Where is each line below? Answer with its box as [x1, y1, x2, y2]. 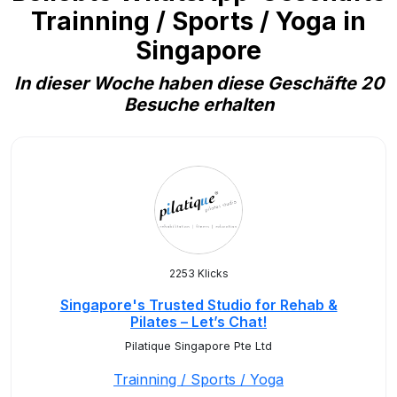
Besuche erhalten [123, 94, 274, 115]
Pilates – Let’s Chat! [130, 313, 267, 331]
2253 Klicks [168, 267, 229, 280]
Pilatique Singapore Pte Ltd [125, 339, 272, 353]
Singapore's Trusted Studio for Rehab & [59, 296, 338, 314]
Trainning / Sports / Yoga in [31, 6, 366, 36]
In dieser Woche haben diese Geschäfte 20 [13, 73, 384, 94]
